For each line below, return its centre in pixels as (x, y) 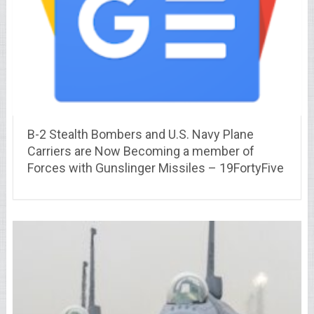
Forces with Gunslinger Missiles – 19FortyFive (155, 168)
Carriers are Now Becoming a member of (141, 151)
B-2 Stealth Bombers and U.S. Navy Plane (140, 134)
